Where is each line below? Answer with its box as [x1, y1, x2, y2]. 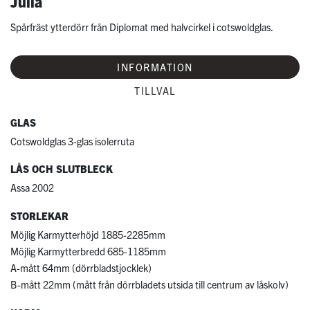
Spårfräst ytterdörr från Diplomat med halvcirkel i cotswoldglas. [10, 21, 273, 34]
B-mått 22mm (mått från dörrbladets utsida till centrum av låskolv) [10, 278, 289, 291]
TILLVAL [134, 84, 176, 97]
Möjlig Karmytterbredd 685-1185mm [10, 245, 166, 258]
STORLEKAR [10, 210, 69, 223]
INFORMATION [117, 60, 193, 73]
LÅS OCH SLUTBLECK [10, 163, 113, 176]
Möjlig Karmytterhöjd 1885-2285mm [10, 228, 165, 241]
